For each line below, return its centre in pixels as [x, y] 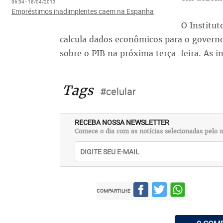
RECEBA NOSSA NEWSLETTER [122, 122]
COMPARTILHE [114, 191]
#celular [118, 91]
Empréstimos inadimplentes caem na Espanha [82, 11]
